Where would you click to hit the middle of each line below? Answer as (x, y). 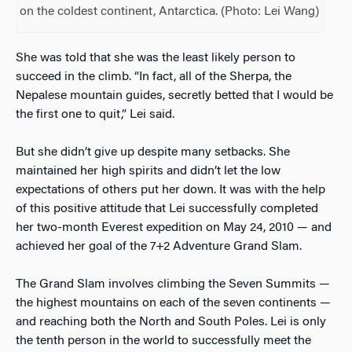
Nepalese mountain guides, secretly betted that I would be (174, 95)
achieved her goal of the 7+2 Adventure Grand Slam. (159, 246)
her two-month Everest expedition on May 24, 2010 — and (174, 227)
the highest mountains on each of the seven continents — (173, 303)
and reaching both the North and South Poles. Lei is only (171, 322)
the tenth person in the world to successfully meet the (163, 341)
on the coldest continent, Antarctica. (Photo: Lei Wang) (170, 11)
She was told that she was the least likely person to (156, 58)
